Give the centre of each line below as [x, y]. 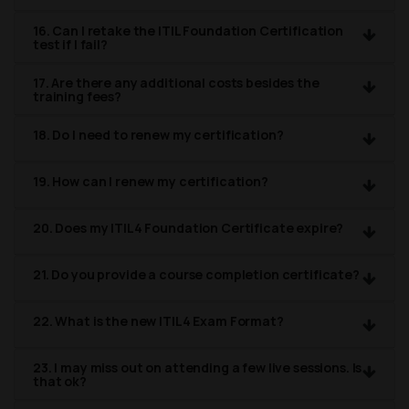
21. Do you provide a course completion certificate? [196, 275]
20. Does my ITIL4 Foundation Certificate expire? [189, 228]
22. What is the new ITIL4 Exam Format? [158, 321]
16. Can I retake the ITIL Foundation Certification [188, 31]
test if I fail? [70, 45]
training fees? [78, 97]
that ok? [60, 382]
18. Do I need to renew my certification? [158, 135]
